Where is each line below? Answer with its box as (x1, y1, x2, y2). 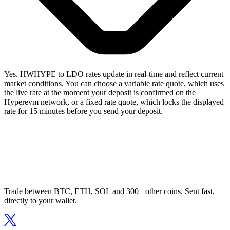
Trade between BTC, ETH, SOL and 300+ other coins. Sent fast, (4, 187, 215, 196)
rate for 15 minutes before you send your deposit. (4, 107, 163, 116)
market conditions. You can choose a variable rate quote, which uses (4, 79, 224, 88)
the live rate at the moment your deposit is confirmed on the (4, 88, 196, 98)
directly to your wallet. (4, 196, 77, 205)
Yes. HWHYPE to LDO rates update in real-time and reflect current (4, 70, 223, 79)
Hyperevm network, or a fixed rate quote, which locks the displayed (4, 98, 224, 107)
